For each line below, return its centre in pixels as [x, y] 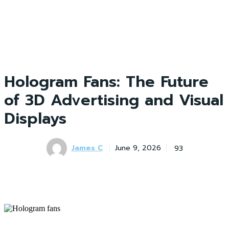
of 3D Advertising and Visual [114, 100]
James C [87, 148]
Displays [35, 119]
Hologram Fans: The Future [106, 82]
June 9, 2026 [138, 148]
